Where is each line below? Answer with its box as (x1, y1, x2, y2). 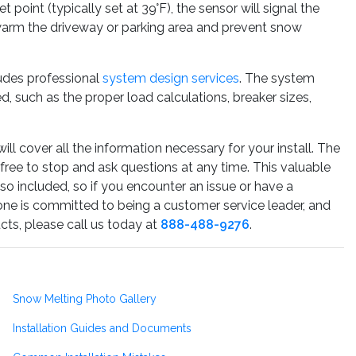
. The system (239, 70, 315, 86)
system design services (103, 70, 239, 86)
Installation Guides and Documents (13, 322, 192, 335)
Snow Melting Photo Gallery (13, 292, 157, 306)
